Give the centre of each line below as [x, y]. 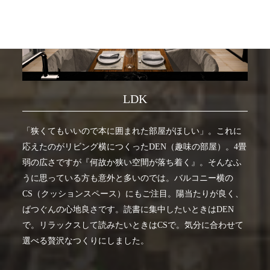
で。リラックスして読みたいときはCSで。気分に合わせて [133, 225]
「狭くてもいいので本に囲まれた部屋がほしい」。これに [132, 131]
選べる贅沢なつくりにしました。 [86, 240]
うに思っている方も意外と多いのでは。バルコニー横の [128, 178]
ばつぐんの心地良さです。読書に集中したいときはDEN [128, 209]
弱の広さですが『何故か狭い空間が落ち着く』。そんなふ [132, 162]
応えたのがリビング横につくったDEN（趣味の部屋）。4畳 [135, 146]
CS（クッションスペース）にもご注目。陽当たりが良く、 [133, 193]
